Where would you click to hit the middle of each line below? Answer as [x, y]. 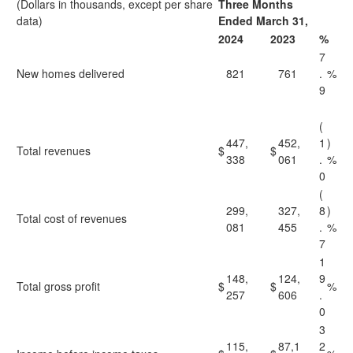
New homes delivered [71, 73]
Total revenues [54, 150]
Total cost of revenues [72, 218]
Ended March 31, [263, 20]
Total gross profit [58, 286]
